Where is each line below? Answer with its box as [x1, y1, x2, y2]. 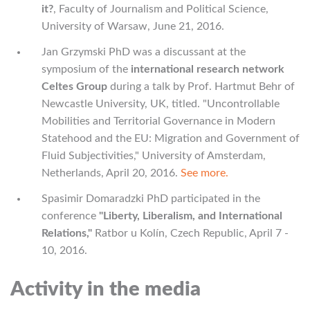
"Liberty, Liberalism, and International [99, 210, 282, 221]
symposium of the [42, 64, 131, 75]
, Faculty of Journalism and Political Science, [53, 3, 268, 15]
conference [42, 210, 99, 221]
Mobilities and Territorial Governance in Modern [42, 116, 275, 127]
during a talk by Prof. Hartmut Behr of [107, 81, 295, 92]
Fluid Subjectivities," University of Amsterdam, [42, 150, 266, 161]
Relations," [42, 228, 92, 239]
